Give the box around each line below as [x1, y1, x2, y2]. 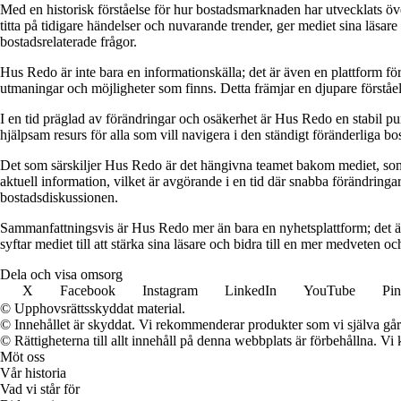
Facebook [60, 283, 115, 299]
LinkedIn [225, 283, 277, 299]
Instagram [142, 283, 198, 299]
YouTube [303, 283, 355, 299]
